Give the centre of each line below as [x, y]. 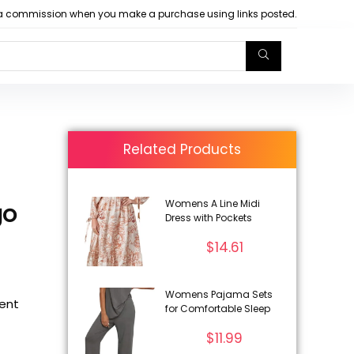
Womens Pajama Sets [218, 295]
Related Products [183, 149]
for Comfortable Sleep [217, 309]
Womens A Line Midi [212, 203]
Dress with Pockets [208, 217]
